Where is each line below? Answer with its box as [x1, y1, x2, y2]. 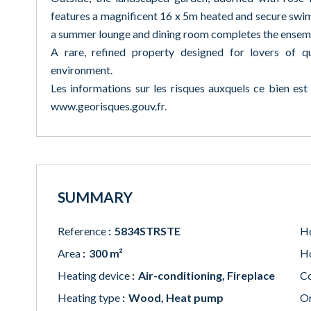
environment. [51, 63, 112, 76]
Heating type [58, 291, 122, 304]
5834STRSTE [115, 224, 180, 237]
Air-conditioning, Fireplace [138, 269, 275, 282]
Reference [58, 224, 108, 237]
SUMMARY [58, 188, 133, 205]
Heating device [58, 269, 132, 282]
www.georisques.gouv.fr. [51, 99, 167, 112]
